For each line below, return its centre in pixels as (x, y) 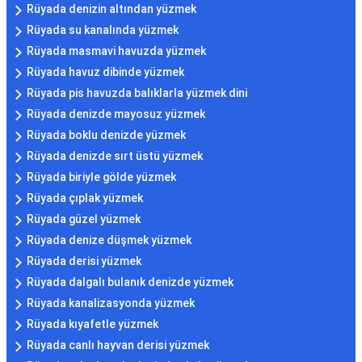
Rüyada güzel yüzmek (84, 219)
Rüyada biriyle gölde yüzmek (101, 177)
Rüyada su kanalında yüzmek (103, 30)
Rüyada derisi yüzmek (84, 261)
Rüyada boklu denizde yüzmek (106, 135)
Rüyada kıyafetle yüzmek (93, 324)
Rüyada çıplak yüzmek (85, 198)
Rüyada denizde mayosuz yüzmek (116, 114)
